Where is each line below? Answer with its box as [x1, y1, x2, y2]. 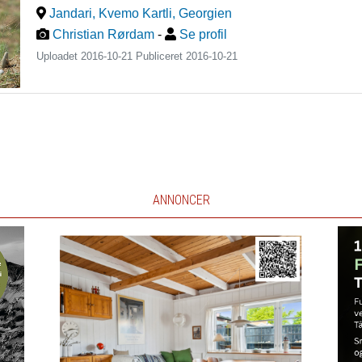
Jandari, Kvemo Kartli [49, 6, 173, 20]
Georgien [179, 6, 233, 20]
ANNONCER [152, 192, 210, 208]
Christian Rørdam [53, 27, 155, 41]
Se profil [179, 27, 228, 41]
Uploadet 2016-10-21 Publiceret [36, 50, 187, 62]
